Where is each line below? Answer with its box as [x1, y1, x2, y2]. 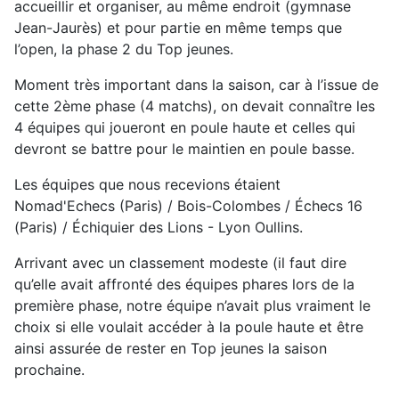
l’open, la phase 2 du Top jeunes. [14, 39, 233, 58]
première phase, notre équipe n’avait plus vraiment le [14, 296, 370, 314]
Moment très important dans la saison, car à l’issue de [14, 75, 379, 94]
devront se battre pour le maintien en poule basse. [14, 139, 354, 158]
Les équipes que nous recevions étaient [14, 175, 281, 193]
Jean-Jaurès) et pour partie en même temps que [14, 18, 342, 37]
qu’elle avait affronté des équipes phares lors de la [14, 274, 354, 293]
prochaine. [14, 360, 85, 379]
